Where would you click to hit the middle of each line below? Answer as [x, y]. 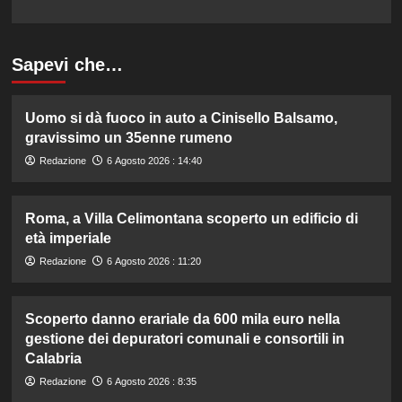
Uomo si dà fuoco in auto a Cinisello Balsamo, [181, 118]
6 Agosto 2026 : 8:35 [151, 382]
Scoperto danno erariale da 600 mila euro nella [182, 319]
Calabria [53, 359]
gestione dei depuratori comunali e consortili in [184, 339]
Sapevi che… [67, 65]
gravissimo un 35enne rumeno [128, 138]
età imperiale [68, 239]
